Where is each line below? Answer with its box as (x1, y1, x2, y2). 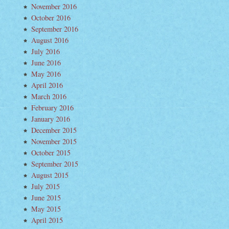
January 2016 (31, 114, 70, 124)
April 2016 (31, 80, 63, 90)
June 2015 (31, 193, 61, 202)
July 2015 (31, 181, 60, 191)
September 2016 (31, 24, 78, 34)
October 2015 (31, 148, 71, 157)
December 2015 (31, 125, 77, 135)
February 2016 (31, 103, 74, 112)
